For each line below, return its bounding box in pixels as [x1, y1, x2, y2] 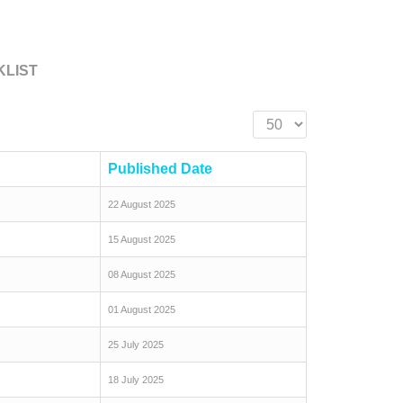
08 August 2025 [108, 269, 175, 280]
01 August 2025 [108, 304, 175, 315]
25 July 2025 [108, 339, 164, 350]
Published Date [108, 161, 212, 176]
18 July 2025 [108, 374, 164, 385]
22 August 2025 [108, 199, 175, 210]
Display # [253, 112, 313, 128]
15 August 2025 [108, 234, 175, 245]
